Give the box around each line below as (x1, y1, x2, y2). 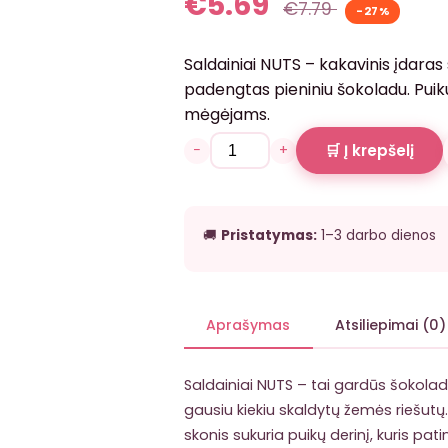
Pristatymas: (221, 226, 318, 246)
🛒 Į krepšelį (324, 140, 414, 162)
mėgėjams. (184, 103, 270, 127)
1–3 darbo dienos (317, 226, 437, 246)
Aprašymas (206, 315, 291, 336)
